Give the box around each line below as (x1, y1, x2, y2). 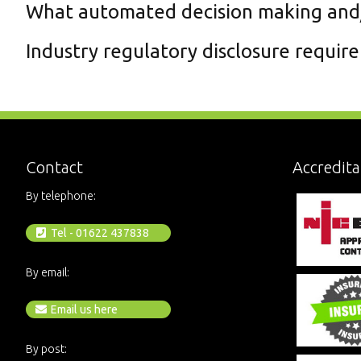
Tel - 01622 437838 (48, 226, 149, 239)
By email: (26, 266, 69, 279)
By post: (26, 342, 67, 355)
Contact (26, 158, 83, 176)
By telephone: (26, 189, 96, 202)
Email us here (48, 303, 118, 316)
